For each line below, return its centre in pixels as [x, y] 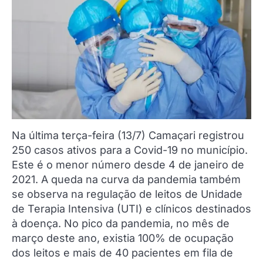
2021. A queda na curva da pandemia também [126, 180]
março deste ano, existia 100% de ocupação [123, 238]
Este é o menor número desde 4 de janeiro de [128, 165]
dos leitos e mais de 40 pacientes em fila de [122, 253]
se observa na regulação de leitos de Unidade [127, 194]
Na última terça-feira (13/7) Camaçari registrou [128, 136]
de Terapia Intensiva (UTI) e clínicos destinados [131, 209]
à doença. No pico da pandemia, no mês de [121, 224]
